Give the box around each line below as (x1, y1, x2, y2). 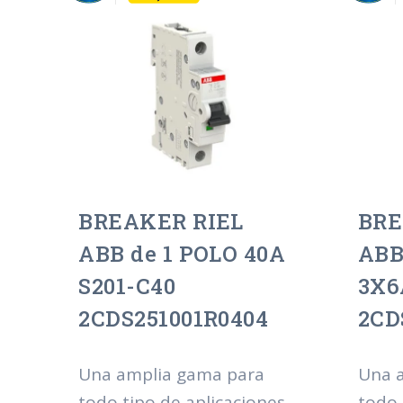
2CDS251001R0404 (78, 304, 269, 334)
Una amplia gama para (78, 362, 265, 386)
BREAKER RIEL (78, 207, 244, 237)
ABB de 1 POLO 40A (78, 239, 286, 269)
